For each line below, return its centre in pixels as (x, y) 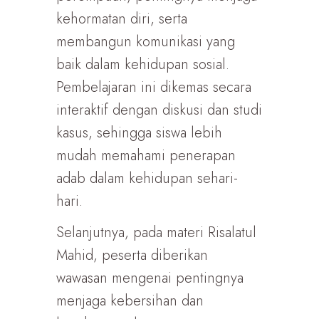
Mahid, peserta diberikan (132, 255)
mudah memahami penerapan (146, 156)
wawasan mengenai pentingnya (150, 278)
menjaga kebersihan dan (130, 301)
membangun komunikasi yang (146, 42)
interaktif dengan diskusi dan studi (159, 110)
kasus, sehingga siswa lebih (139, 133)
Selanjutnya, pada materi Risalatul (156, 232)
